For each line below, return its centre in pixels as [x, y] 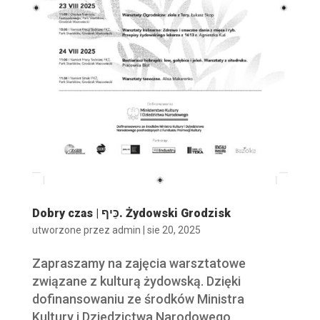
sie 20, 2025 [174, 230]
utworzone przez [72, 230]
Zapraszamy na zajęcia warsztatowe [139, 263]
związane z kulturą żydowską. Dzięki [136, 281]
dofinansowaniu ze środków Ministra [138, 299]
